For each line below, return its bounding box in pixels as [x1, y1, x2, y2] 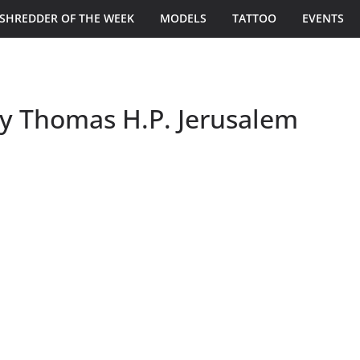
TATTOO [232, 10, 276, 26]
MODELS [160, 10, 207, 26]
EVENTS [302, 10, 344, 26]
